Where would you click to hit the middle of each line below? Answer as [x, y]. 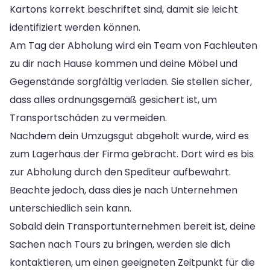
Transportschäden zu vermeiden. [88, 118]
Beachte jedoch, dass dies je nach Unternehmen [124, 190]
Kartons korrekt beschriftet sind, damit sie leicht [124, 9]
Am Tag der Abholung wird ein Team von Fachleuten [133, 45]
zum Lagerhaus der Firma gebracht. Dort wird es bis [132, 154]
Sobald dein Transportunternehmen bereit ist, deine [133, 226]
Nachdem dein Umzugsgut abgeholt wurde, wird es [129, 136]
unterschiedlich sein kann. [71, 208]
